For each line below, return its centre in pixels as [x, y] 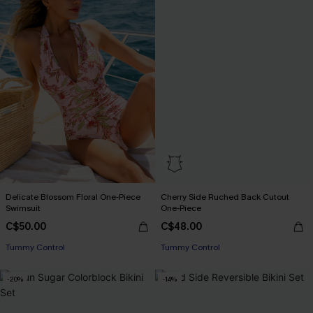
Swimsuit [23, 208]
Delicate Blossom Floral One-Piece [73, 197]
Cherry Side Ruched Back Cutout [225, 197]
